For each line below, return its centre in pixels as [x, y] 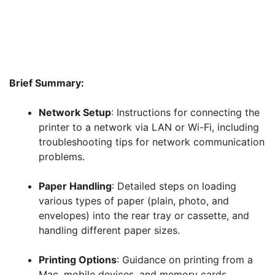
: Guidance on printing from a [185, 260]
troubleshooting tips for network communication [152, 142]
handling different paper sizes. [109, 230]
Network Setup [75, 113]
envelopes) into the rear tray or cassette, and [144, 216]
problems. [62, 157]
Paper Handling [75, 186]
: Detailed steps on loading [174, 186]
